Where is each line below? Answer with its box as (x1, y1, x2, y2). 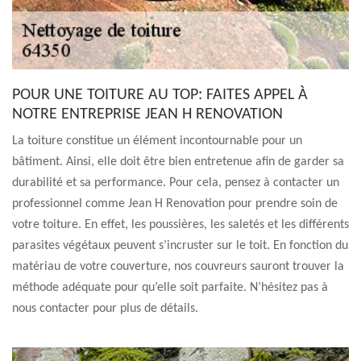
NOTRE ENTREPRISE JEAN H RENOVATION (12, 106, 283, 122)
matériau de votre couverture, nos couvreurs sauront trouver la (12, 260, 344, 273)
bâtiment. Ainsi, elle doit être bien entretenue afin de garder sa (12, 156, 344, 168)
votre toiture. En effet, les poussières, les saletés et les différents (12, 218, 349, 231)
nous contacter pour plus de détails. (12, 302, 198, 315)
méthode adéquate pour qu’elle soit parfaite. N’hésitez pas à (12, 281, 328, 294)
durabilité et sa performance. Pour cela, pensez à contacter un (12, 176, 339, 189)
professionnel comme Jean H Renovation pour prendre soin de (12, 197, 338, 210)
